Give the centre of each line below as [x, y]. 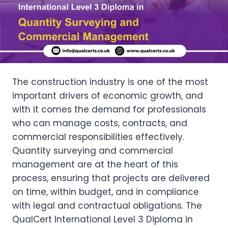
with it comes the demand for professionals [109, 109]
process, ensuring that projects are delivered [111, 178]
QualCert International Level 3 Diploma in [103, 219]
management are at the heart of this [95, 164]
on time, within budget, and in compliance [106, 192]
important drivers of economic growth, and [108, 96]
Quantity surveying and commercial [93, 151]
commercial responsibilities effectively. [98, 137]
